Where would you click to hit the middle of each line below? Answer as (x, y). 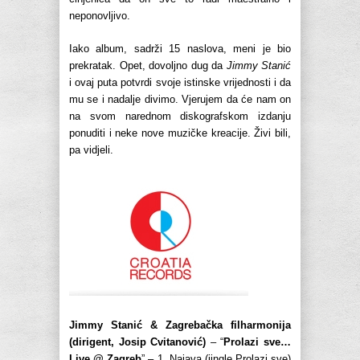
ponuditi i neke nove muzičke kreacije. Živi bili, (180, 133)
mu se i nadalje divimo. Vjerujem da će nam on (180, 100)
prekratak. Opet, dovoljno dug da (148, 66)
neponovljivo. (100, 16)
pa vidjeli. (91, 150)
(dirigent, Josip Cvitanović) (138, 342)
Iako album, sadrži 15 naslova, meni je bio (180, 49)
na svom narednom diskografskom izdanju (180, 117)
